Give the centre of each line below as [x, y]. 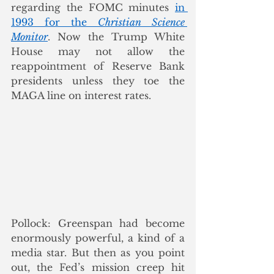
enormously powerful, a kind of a [98, 238]
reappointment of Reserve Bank [98, 66]
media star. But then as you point [98, 253]
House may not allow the [98, 51]
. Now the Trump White [116, 37]
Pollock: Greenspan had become [98, 224]
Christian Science [141, 22]
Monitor [29, 37]
